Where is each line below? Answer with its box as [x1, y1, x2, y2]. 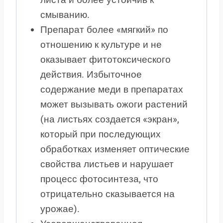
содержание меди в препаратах [40, 83, 183, 95]
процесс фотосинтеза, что [40, 173, 158, 185]
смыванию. [40, 8, 90, 20]
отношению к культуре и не [40, 38, 162, 50]
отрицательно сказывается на [40, 188, 175, 200]
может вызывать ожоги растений [40, 98, 188, 110]
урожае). [40, 203, 80, 215]
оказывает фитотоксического [40, 53, 171, 65]
